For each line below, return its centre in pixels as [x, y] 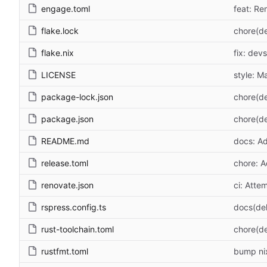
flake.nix [58, 52]
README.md [65, 141]
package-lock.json [77, 97]
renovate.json [67, 185]
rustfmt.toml [65, 251]
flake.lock [60, 30]
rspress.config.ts [74, 207]
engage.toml [66, 8]
